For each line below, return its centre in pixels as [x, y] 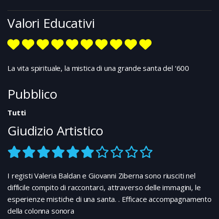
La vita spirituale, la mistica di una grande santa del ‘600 [99, 68]
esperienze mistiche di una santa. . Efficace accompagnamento [110, 199]
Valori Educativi [51, 23]
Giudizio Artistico [55, 130]
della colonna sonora [41, 210]
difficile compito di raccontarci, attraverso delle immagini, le [104, 187]
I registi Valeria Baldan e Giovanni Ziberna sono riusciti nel [101, 175]
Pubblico [32, 94]
